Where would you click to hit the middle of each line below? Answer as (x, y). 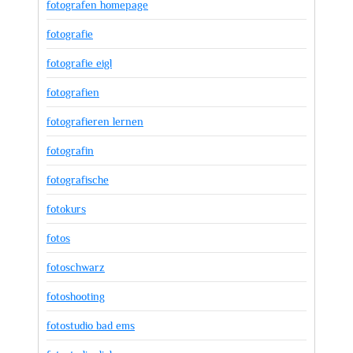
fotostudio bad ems (91, 325)
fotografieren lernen (95, 121)
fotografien (73, 92)
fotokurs (66, 209)
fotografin (70, 150)
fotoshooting (76, 296)
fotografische (78, 180)
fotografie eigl (79, 63)
